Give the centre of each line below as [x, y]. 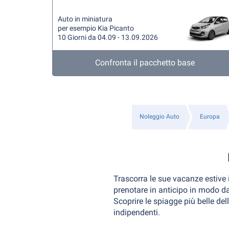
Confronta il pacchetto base [145, 63]
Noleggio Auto [159, 117]
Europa [210, 117]
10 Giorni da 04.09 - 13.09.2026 [108, 37]
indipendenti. [137, 212]
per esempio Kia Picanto [96, 28]
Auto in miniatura [85, 19]
